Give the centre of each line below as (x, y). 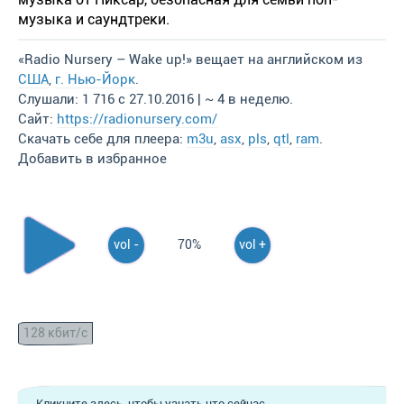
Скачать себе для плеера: (102, 139)
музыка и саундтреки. (94, 19)
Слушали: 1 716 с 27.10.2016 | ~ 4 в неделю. (156, 99)
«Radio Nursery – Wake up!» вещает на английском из (190, 60)
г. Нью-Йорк (95, 79)
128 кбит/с (55, 333)
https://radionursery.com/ (137, 119)
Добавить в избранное (92, 159)
